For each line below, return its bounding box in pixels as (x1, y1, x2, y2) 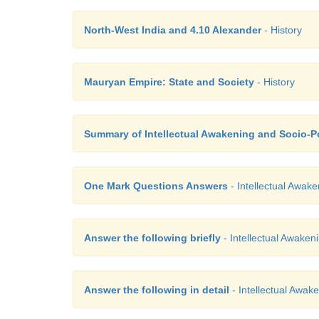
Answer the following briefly (84, 232, 221, 244)
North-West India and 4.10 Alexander (84, 24, 261, 36)
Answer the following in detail (84, 284, 229, 296)
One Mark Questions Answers (84, 180, 228, 192)
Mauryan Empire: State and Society (84, 76, 254, 88)
